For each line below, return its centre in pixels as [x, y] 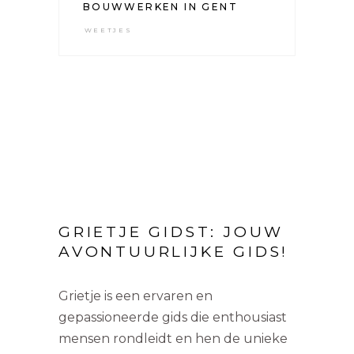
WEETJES [108, 30]
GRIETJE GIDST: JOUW [171, 232]
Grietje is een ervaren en [136, 296]
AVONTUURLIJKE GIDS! [174, 251]
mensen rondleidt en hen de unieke [173, 338]
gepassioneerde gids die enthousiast [173, 317]
